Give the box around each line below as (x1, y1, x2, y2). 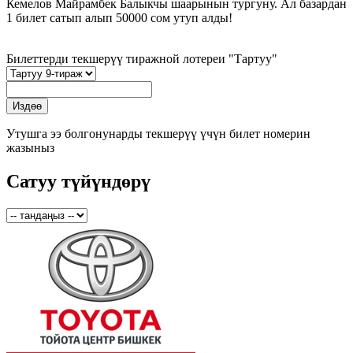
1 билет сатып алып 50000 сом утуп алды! (6, 11, 232, 25)
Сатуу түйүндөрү (6, 171, 150, 192)
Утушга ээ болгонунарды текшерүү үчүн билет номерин (6, 127, 310, 141)
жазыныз (6, 141, 54, 155)
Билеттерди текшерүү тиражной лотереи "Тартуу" (6, 52, 277, 66)
